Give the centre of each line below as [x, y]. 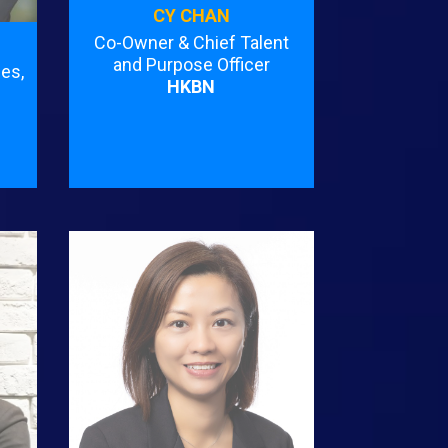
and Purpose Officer [191, 64]
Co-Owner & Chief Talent [191, 42]
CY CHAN [191, 15]
